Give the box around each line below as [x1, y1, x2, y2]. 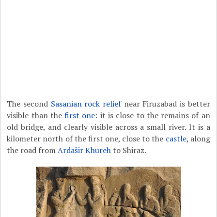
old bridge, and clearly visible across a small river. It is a [7, 122, 210, 132]
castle [165, 133, 186, 144]
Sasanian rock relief [50, 98, 121, 109]
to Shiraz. [111, 145, 147, 155]
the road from [7, 145, 58, 155]
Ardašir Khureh [58, 145, 111, 155]
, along [186, 133, 210, 144]
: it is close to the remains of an [95, 110, 210, 121]
